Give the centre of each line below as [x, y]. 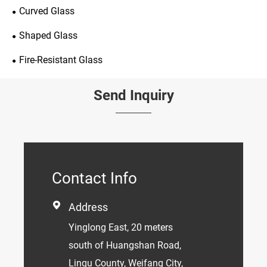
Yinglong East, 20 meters [121, 228]
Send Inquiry [133, 96]
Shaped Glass [48, 36]
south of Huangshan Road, [125, 246]
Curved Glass [47, 11]
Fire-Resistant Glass [61, 60]
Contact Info [94, 178]
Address [88, 207]
